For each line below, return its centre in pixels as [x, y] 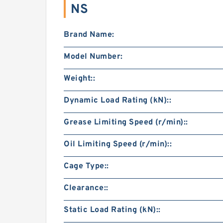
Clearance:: [86, 188]
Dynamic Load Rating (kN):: [117, 101]
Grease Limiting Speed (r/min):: [126, 122]
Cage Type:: [86, 166]
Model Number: [93, 57]
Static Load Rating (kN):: [112, 210]
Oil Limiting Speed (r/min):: [118, 144]
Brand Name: [89, 35]
